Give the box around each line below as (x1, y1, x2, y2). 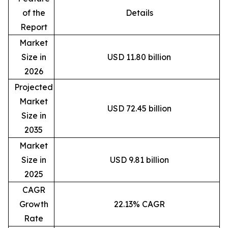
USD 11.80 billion (107, 51, 171, 62)
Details (125, 7, 153, 18)
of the (22, 7, 45, 18)
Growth (19, 198, 48, 209)
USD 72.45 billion (107, 103, 172, 113)
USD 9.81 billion (109, 154, 169, 165)
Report (20, 21, 47, 32)
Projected (14, 81, 53, 92)
